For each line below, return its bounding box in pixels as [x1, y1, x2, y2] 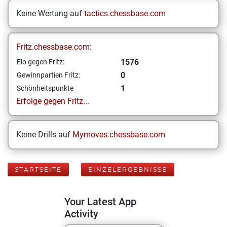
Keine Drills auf [16, 130, 72, 139]
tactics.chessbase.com [84, 9, 166, 18]
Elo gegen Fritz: [17, 58, 64, 66]
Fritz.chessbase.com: [16, 42, 92, 52]
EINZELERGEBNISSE [88, 166, 167, 173]
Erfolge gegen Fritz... [16, 96, 89, 106]
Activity [64, 208, 98, 220]
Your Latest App [64, 196, 136, 208]
